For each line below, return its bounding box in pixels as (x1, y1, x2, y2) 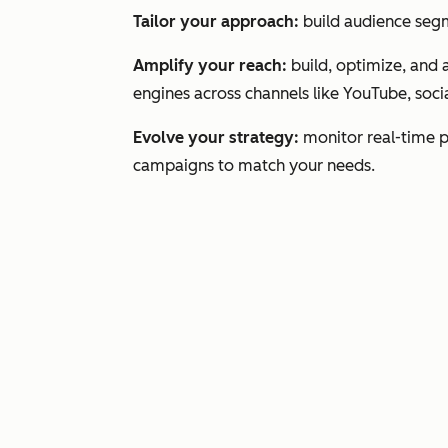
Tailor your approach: (133, 12, 299, 31)
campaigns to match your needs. (133, 156, 375, 175)
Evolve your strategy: (133, 128, 299, 147)
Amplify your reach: (133, 56, 287, 75)
